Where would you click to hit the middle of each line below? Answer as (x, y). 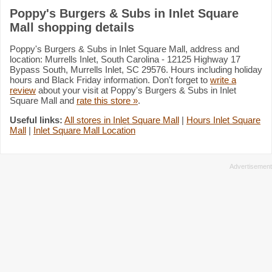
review (23, 90)
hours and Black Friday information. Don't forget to (110, 80)
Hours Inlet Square (223, 120)
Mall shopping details (72, 27)
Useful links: (36, 120)
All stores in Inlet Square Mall (122, 120)
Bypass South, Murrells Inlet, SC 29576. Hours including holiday (136, 69)
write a (223, 80)
